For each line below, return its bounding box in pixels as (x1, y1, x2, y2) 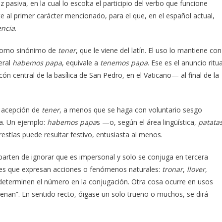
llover (187, 164, 205, 174)
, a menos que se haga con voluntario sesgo (59, 105, 202, 114)
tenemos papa (100, 57, 148, 67)
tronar (162, 164, 183, 174)
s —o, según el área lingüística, (97, 117, 198, 127)
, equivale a (62, 57, 100, 67)
